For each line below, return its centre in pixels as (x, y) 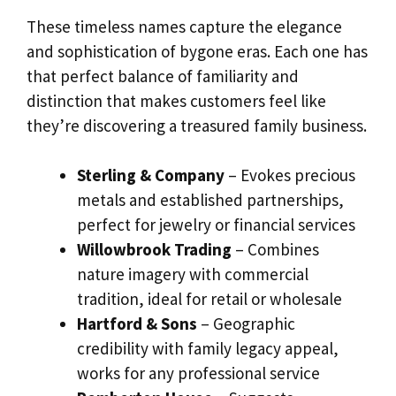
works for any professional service (198, 373)
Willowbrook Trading (154, 250)
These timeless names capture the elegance (184, 26)
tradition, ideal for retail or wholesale (209, 299)
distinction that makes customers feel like (176, 100)
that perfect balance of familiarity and (163, 76)
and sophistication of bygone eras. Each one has (197, 51)
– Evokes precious (290, 175)
